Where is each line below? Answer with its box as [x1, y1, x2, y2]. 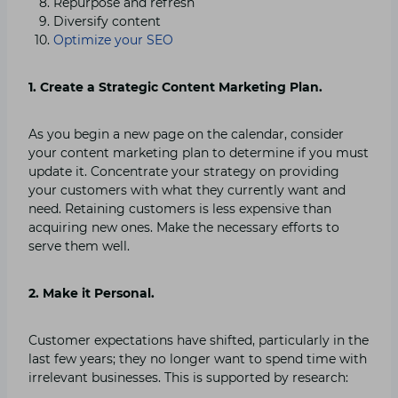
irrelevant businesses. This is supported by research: [28, 369, 348, 386]
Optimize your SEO [53, 31, 173, 48]
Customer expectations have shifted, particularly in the [28, 331, 369, 348]
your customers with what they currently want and [28, 181, 346, 198]
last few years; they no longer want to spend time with [28, 350, 367, 367]
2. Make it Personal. [28, 284, 155, 301]
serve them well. [28, 237, 130, 254]
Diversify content [53, 12, 161, 29]
